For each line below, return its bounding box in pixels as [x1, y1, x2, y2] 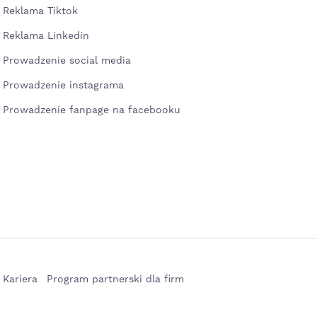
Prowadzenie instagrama [3, 79, 127, 92]
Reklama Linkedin [3, 30, 89, 42]
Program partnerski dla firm [47, 273, 184, 286]
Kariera [2, 273, 38, 286]
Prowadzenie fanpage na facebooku [3, 104, 184, 117]
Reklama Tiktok [3, 5, 78, 18]
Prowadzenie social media [3, 54, 138, 67]
